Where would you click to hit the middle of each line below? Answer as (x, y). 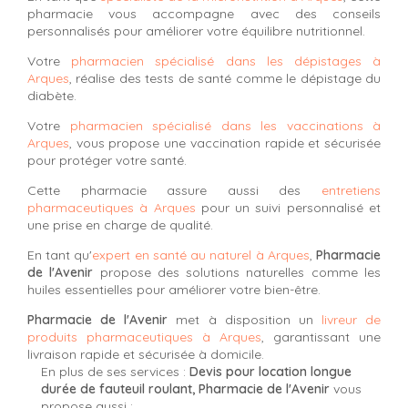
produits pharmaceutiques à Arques (144, 337)
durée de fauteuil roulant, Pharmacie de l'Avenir (185, 388)
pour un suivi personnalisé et (288, 207)
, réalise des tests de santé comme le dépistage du (225, 78)
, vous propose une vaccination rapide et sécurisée (225, 143)
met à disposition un (245, 319)
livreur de (351, 319)
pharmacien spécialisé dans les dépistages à (226, 61)
